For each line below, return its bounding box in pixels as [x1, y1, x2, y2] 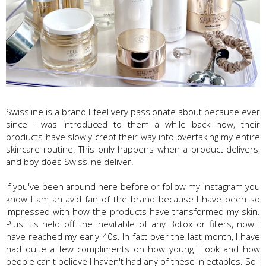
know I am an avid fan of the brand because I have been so [6, 193, 260, 205]
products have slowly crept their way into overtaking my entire [6, 131, 260, 143]
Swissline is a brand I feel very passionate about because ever [6, 106, 260, 118]
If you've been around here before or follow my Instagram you [6, 180, 260, 193]
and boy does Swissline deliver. [6, 156, 134, 168]
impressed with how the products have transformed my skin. [6, 205, 260, 218]
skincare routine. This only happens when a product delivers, [6, 143, 260, 156]
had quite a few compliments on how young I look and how [6, 243, 260, 255]
